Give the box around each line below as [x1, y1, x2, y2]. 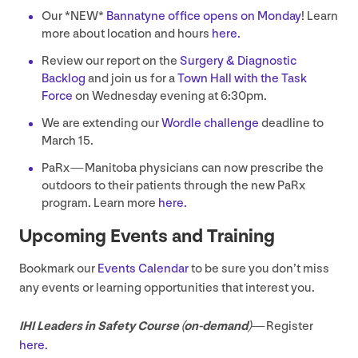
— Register [251, 318, 313, 334]
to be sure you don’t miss [189, 261, 329, 276]
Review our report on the [42, 53, 180, 69]
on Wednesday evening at [73, 88, 221, 104]
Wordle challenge [161, 115, 259, 131]
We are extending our [42, 115, 161, 131]
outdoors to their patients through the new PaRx [42, 177, 305, 193]
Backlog [42, 70, 86, 86]
